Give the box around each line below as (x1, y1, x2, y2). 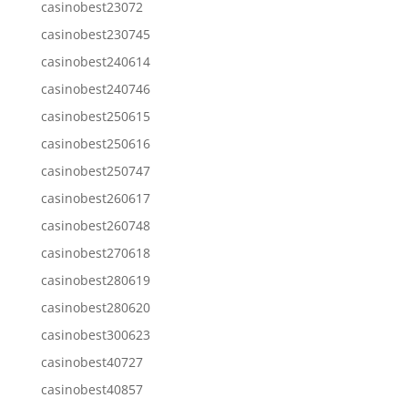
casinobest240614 (40, 52, 150, 70)
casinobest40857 (40, 380, 143, 398)
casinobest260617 (40, 189, 150, 207)
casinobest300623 (40, 325, 150, 343)
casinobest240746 (40, 79, 150, 97)
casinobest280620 (40, 298, 150, 316)
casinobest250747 (40, 161, 150, 179)
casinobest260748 (40, 216, 150, 234)
